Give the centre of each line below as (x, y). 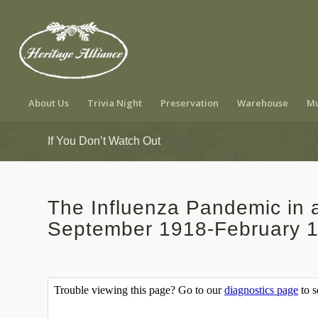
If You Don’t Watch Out (104, 141)
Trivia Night (114, 103)
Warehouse (262, 103)
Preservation (189, 103)
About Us (48, 103)
